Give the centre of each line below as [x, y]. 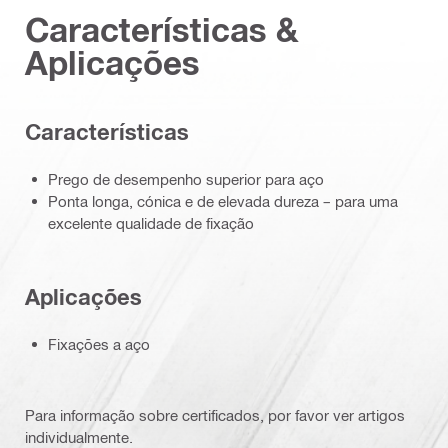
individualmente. [79, 436]
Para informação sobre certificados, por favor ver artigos [215, 414]
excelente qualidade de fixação [151, 222]
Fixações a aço [99, 343]
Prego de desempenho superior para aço [186, 178]
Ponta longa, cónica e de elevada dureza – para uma [223, 200]
